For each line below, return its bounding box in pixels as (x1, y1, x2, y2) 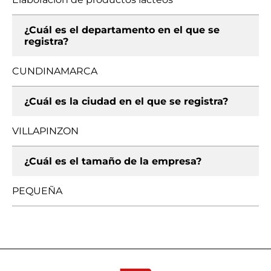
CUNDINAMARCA (12, 65, 97, 77)
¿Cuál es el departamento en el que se (24, 24, 220, 36)
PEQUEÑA (12, 185, 62, 197)
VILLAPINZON (12, 125, 79, 137)
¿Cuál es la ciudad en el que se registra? (24, 96, 228, 107)
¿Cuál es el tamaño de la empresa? (24, 155, 201, 167)
